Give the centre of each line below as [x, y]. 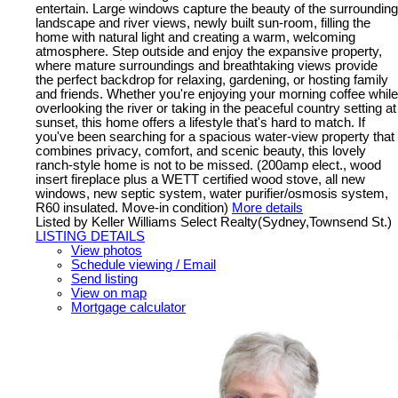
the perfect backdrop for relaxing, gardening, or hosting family [212, 80]
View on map [109, 293]
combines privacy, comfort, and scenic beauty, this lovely [201, 151]
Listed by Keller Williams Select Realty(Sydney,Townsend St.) [214, 222]
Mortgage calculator [128, 307]
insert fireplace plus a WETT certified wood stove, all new [200, 179]
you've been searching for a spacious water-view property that [215, 136]
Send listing [104, 279]
